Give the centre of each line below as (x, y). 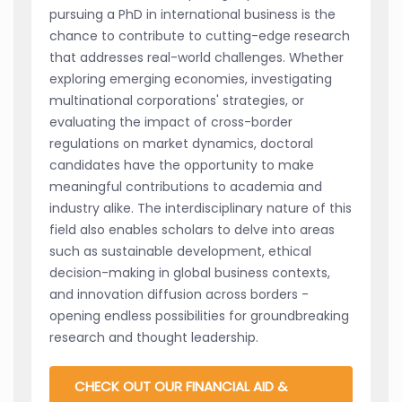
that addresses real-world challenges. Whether (197, 57)
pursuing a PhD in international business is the (192, 14)
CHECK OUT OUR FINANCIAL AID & (181, 386)
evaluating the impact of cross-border (171, 122)
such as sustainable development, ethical (180, 251)
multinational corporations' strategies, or (177, 100)
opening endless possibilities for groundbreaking (199, 315)
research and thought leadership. (154, 337)
